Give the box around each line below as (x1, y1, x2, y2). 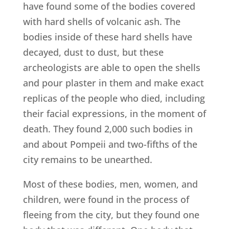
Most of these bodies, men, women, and (22, 178, 198, 191)
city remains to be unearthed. (22, 153, 152, 166)
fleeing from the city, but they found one (22, 209, 199, 221)
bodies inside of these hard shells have (22, 31, 192, 43)
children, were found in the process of (22, 193, 189, 206)
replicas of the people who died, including (22, 92, 205, 105)
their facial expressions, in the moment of (22, 107, 206, 120)
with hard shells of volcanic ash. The (22, 15, 180, 28)
